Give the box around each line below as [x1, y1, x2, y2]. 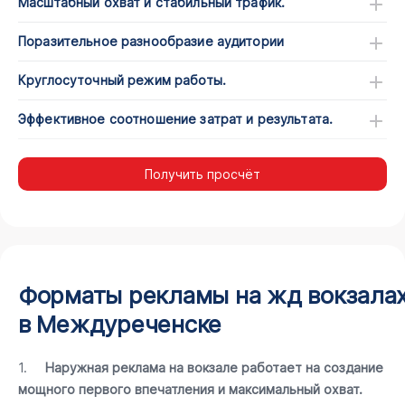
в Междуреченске [18, 310, 222, 338]
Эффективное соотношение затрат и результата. [18, 111, 334, 127]
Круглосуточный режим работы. [18, 72, 226, 88]
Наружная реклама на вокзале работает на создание [45, 360, 383, 375]
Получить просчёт [145, 166, 260, 182]
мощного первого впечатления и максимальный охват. [18, 381, 363, 397]
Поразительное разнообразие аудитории [18, 33, 285, 49]
